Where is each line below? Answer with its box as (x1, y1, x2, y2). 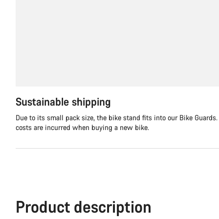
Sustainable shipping (16, 94, 111, 109)
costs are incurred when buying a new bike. (16, 123, 149, 132)
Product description (16, 196, 152, 217)
